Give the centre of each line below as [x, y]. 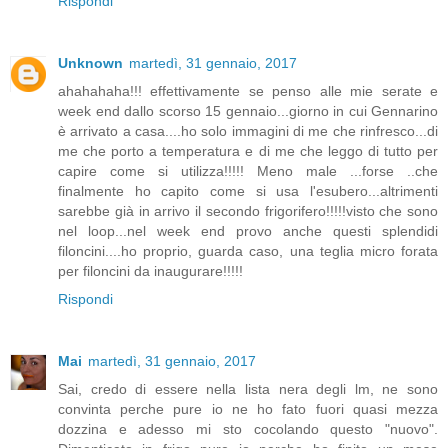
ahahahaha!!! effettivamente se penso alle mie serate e [248, 91]
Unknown [90, 63]
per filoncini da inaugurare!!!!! [150, 271]
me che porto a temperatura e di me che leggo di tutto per [248, 151]
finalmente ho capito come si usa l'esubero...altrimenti [248, 191]
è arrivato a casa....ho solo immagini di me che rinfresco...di [248, 131]
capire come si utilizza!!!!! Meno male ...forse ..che [248, 171]
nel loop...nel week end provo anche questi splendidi [248, 231]
